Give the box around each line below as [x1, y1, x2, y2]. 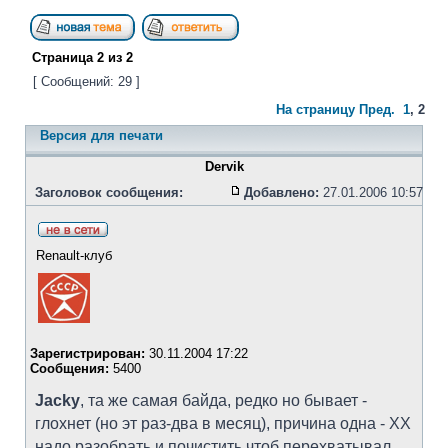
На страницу [276, 102, 355, 117]
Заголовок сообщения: [35, 185, 183, 200]
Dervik [204, 159, 244, 174]
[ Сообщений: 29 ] [29, 74, 144, 89]
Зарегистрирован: [30, 346, 145, 361]
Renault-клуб [36, 248, 112, 263]
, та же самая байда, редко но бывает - [80, 392, 367, 409]
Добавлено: [244, 185, 319, 200]
